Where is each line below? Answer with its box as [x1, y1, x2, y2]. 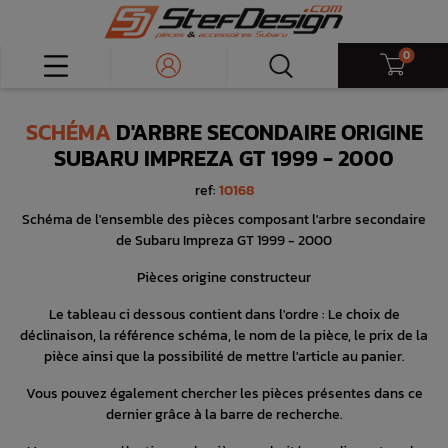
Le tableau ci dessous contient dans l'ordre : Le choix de [48, 303, 400, 325]
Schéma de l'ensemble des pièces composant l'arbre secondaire [22, 208, 426, 230]
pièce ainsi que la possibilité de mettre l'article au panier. [43, 345, 405, 367]
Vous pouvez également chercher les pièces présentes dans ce [25, 382, 423, 404]
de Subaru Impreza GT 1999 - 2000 [116, 229, 332, 251]
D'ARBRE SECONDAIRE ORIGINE [110, 116, 423, 149]
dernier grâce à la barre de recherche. [105, 403, 343, 425]
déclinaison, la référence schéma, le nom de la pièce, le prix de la [20, 324, 428, 346]
